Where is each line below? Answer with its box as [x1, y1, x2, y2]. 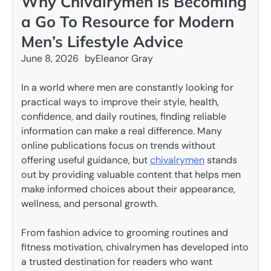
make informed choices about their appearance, [21, 183, 235, 195]
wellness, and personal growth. [21, 197, 158, 210]
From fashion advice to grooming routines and [21, 226, 228, 240]
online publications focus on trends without [21, 139, 215, 152]
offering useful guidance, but [21, 154, 150, 166]
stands [204, 154, 237, 166]
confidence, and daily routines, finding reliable [21, 110, 226, 123]
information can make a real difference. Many [21, 125, 222, 137]
